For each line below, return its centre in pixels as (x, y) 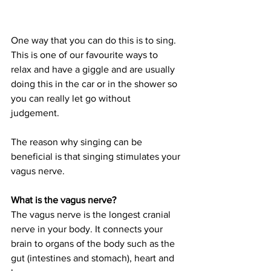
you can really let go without (72, 98)
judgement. (36, 113)
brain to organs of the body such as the (94, 243)
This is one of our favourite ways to (86, 54)
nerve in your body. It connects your (88, 229)
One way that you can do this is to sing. (95, 40)
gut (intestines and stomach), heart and (94, 258)
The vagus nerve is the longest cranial (92, 214)
